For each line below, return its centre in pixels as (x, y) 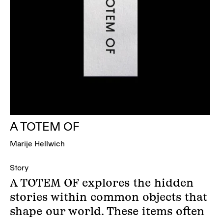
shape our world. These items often (107, 211)
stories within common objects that (109, 197)
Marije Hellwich (37, 144)
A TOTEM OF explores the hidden (102, 183)
